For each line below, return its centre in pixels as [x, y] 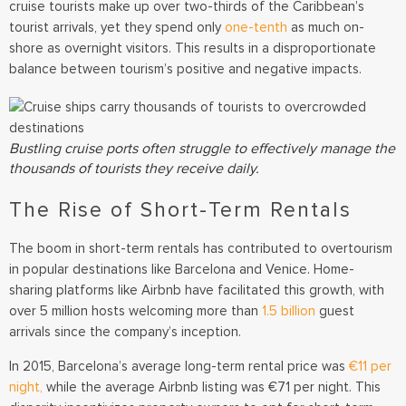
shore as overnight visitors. [90, 48]
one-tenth [256, 27]
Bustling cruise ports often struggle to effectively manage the [202, 149]
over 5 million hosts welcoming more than [135, 311]
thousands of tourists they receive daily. [134, 169]
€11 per [370, 366]
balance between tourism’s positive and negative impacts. [187, 68]
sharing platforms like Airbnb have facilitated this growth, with [197, 290]
